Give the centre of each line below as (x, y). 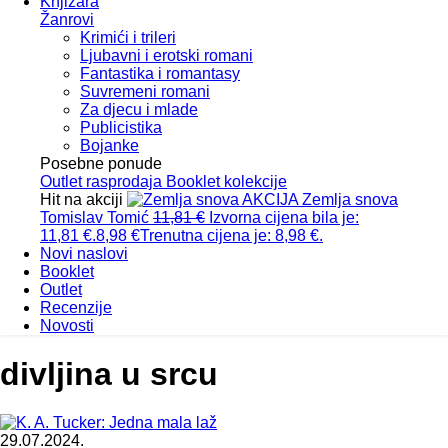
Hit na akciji (83, 199)
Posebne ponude (101, 163)
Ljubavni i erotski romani (166, 55)
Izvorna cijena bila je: (284, 217)
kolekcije (255, 181)
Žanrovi (67, 19)
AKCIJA (270, 199)
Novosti (67, 325)
